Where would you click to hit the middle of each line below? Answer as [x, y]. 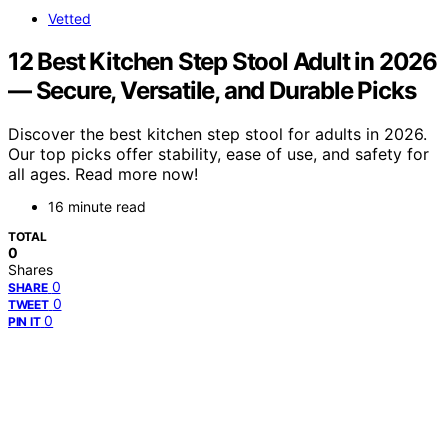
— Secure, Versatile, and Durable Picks [212, 90]
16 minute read [97, 207]
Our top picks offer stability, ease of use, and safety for [218, 154]
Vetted [69, 18]
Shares [30, 270]
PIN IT [24, 322]
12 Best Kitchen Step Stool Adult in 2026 [222, 61]
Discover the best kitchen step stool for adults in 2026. [217, 134]
